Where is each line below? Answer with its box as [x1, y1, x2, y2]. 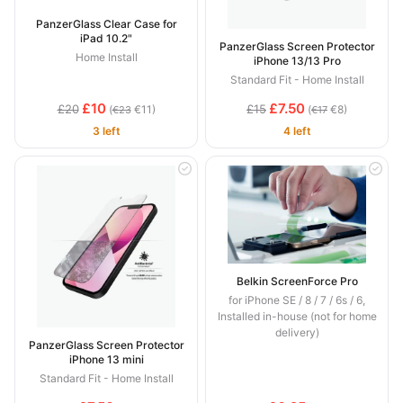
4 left [282, 124, 311, 139]
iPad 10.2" [80, 31, 132, 46]
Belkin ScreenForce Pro [236, 273, 358, 288]
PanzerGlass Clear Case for [35, 17, 177, 31]
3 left [92, 124, 121, 139]
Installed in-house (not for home [217, 309, 377, 323]
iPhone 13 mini [68, 352, 144, 366]
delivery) [274, 325, 319, 339]
